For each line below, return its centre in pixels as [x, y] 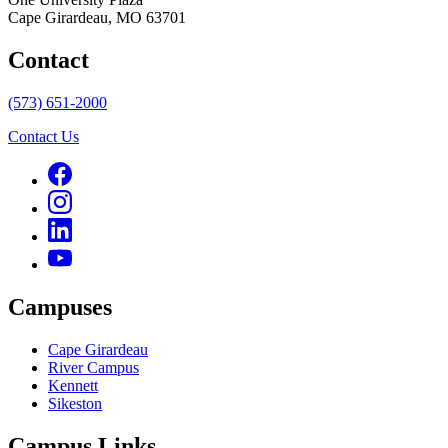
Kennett [73, 385]
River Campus [93, 367]
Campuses [60, 306]
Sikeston [75, 403]
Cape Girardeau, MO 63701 [97, 18]
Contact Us [43, 136]
